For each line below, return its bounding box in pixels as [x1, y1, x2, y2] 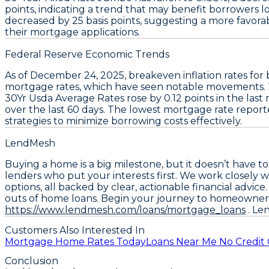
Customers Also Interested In [5, 225, 145, 237]
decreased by [5, 14, 72, 26]
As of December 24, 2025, [5, 69, 128, 81]
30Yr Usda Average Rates [5, 92, 124, 104]
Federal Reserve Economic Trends [5, 48, 169, 60]
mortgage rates [5, 80, 79, 92]
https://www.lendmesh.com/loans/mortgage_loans [5, 204, 246, 216]
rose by [124, 92, 164, 104]
